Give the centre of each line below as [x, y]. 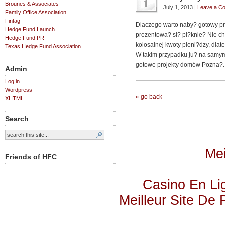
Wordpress [19, 90]
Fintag [13, 21]
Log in [12, 81]
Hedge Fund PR [25, 38]
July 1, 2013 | [180, 7]
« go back [149, 97]
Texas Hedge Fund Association [43, 46]
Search [17, 119]
